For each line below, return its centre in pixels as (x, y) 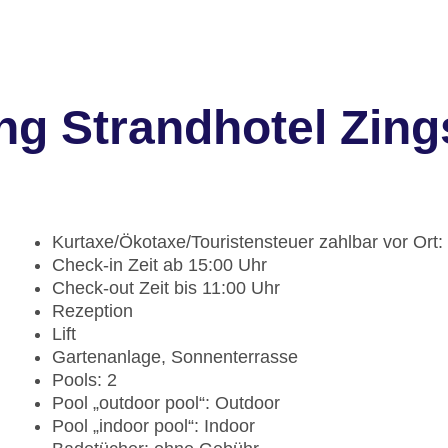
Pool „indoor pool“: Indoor (153, 426)
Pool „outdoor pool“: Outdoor (166, 403)
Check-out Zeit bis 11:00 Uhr (166, 288)
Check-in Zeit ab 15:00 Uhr (159, 265)
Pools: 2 (84, 380)
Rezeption (92, 311)
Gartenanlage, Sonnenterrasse (175, 357)
